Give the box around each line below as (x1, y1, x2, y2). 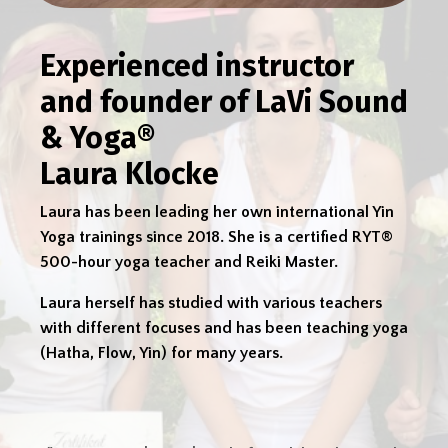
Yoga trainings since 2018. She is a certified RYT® (40, 228, 393, 247)
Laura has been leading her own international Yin (40, 203, 394, 222)
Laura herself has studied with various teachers (40, 294, 382, 313)
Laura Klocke (40, 156, 219, 193)
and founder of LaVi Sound (40, 84, 408, 121)
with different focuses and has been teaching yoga (40, 319, 408, 338)
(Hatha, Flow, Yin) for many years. (40, 344, 283, 363)
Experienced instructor (40, 48, 354, 85)
